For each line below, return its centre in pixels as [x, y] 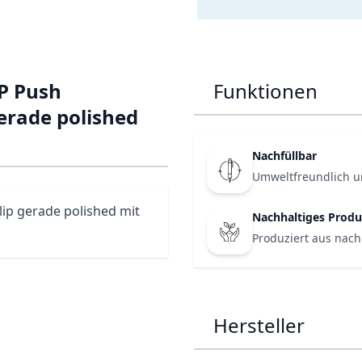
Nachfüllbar [284, 156]
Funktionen [265, 91]
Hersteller [259, 325]
